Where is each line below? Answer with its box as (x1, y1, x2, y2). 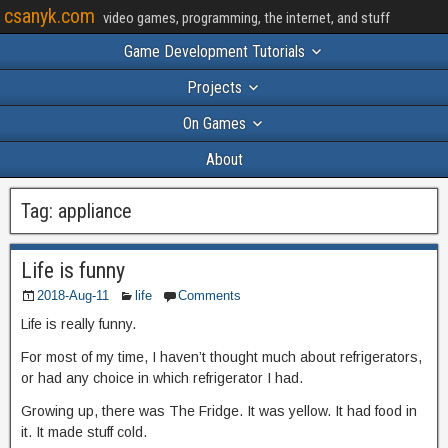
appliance (58, 199, 132, 223)
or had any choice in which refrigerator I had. (21, 370, 303, 386)
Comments (178, 288, 241, 303)
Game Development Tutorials (123, 42, 305, 61)
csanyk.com (4, 4, 95, 28)
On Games (182, 114, 246, 133)
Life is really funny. (21, 316, 136, 332)
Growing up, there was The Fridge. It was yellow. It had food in (21, 403, 417, 419)
